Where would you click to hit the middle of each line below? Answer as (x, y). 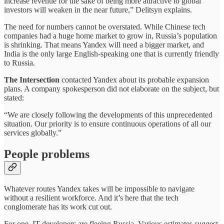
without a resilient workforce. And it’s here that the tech (91, 197)
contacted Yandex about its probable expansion (134, 80)
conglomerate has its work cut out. (58, 206)
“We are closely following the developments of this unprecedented (108, 115)
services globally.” (33, 133)
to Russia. (20, 63)
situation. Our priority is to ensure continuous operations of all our (107, 124)
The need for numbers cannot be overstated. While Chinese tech (105, 27)
